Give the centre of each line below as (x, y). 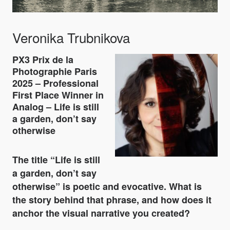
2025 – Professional (55, 83)
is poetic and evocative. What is (131, 187)
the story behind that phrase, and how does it (112, 200)
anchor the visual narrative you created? (101, 213)
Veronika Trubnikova (71, 37)
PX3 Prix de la (43, 60)
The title (31, 160)
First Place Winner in (58, 95)
